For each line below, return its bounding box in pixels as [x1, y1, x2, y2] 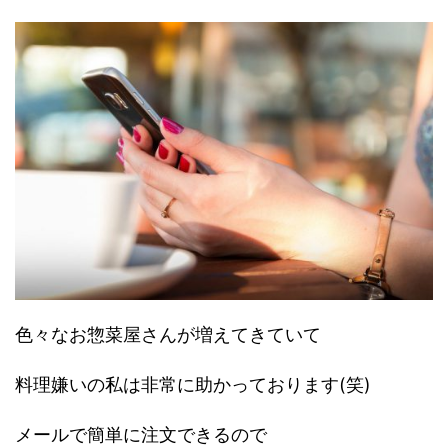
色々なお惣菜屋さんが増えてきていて [15, 324, 321, 346]
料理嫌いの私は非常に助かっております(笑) [15, 374, 371, 396]
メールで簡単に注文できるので [15, 424, 267, 446]
